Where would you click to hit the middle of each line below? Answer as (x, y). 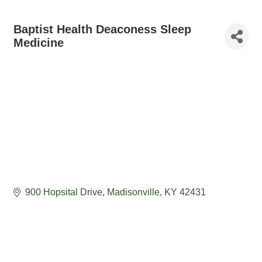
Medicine (39, 43)
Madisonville (133, 192)
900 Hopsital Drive (64, 192)
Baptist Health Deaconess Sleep (102, 29)
